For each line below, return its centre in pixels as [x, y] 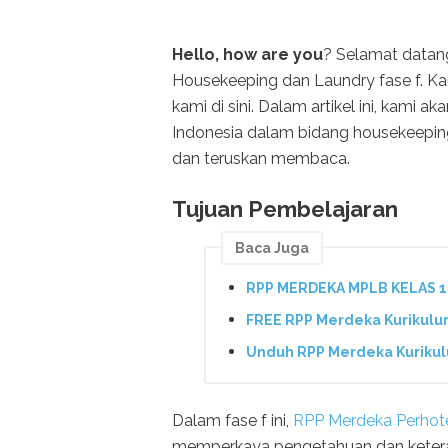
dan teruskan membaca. [261, 158]
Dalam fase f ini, [232, 421]
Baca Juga [272, 247]
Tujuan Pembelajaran [285, 208]
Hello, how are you [247, 54]
